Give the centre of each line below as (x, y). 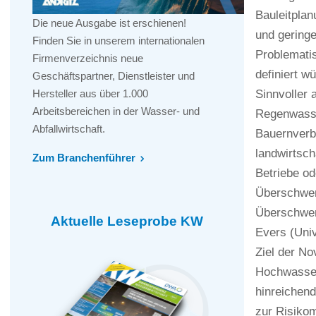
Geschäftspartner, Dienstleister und (114, 76)
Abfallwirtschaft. (69, 129)
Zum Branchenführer (84, 158)
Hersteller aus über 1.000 (90, 94)
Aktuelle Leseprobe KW (127, 221)
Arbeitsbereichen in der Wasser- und (116, 111)
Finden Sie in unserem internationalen (119, 41)
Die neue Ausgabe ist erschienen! (109, 23)
